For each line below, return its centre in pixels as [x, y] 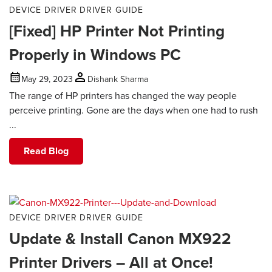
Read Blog [46, 151]
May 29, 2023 [47, 79]
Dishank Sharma [118, 79]
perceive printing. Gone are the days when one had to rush [134, 110]
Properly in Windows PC [95, 55]
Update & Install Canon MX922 [120, 238]
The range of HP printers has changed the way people [123, 96]
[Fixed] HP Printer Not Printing [117, 31]
